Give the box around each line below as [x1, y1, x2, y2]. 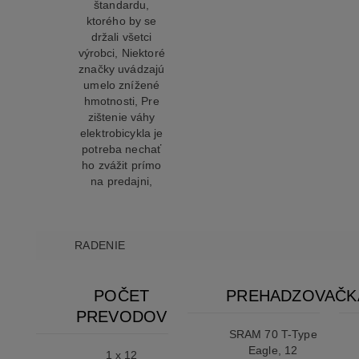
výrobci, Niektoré [78, 46, 165, 60]
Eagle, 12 [248, 344, 298, 357]
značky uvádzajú [79, 63, 165, 76]
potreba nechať [82, 143, 162, 156]
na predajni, [91, 175, 153, 188]
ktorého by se [86, 14, 157, 28]
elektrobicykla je [80, 127, 163, 140]
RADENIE [75, 239, 126, 252]
